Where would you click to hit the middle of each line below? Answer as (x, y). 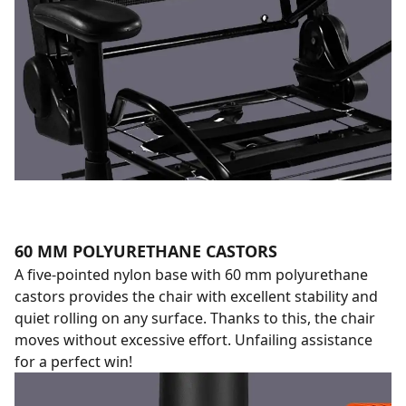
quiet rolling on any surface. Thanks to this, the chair (195, 318)
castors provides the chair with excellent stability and (196, 296)
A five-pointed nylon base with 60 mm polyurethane (191, 274)
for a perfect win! (73, 361)
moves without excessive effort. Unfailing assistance (193, 339)
